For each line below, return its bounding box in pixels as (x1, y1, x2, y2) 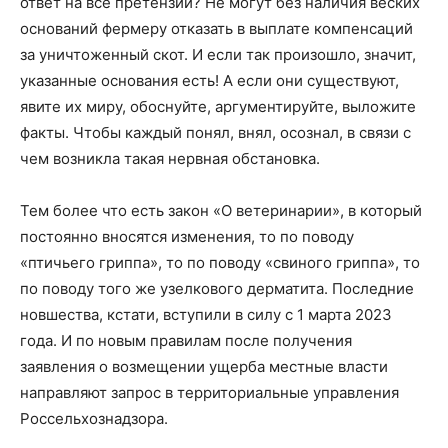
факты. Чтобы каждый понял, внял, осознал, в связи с (20, 122, 411, 142)
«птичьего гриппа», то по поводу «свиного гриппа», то (20, 252, 420, 272)
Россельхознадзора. (20, 408, 168, 428)
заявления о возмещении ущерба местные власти (20, 356, 388, 376)
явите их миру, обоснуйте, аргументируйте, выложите (20, 96, 416, 116)
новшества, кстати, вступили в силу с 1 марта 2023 (20, 304, 392, 324)
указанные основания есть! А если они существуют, (20, 70, 399, 90)
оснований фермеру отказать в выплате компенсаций (20, 18, 413, 38)
